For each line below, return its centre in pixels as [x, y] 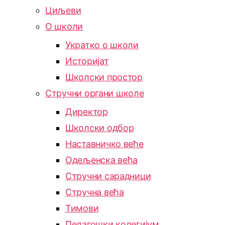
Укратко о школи [102, 45]
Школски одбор [100, 128]
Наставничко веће [104, 144]
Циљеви [63, 10]
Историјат [87, 61]
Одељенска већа [102, 160]
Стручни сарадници [108, 176]
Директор [87, 112]
